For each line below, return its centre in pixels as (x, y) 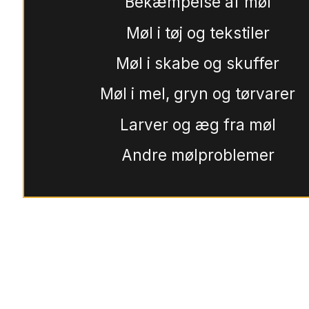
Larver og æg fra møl (198, 124)
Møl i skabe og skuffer (198, 63)
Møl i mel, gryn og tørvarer (198, 94)
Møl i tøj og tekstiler (198, 32)
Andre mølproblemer (198, 155)
